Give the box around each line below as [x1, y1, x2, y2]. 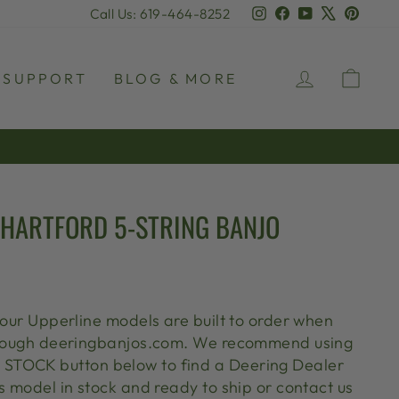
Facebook [289, 4, 353, 21]
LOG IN [316, 66, 379, 84]
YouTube [312, 4, 368, 21]
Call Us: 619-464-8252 [89, 5, 230, 22]
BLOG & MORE [113, 69, 238, 87]
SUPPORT [3, 69, 87, 87]
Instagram [265, 4, 330, 21]
